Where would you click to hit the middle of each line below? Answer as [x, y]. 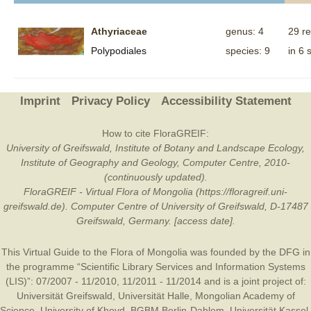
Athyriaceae [119, 31]
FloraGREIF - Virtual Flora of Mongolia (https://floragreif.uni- [155, 192]
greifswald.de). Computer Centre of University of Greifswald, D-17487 [155, 206]
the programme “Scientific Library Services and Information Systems [155, 267]
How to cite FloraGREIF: [155, 133]
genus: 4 [245, 31]
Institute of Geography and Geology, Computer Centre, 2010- [155, 162]
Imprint [40, 101]
